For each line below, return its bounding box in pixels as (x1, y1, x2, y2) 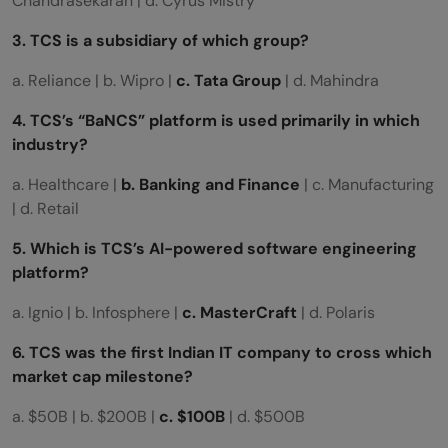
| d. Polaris (297, 301, 375, 323)
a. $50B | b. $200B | (12, 405, 159, 427)
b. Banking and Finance (121, 173, 300, 195)
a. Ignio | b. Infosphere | (12, 301, 182, 323)
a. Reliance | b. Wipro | (12, 69, 176, 91)
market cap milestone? (12, 365, 197, 387)
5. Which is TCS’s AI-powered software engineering (12, 237, 417, 259)
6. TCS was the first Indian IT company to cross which (12, 341, 432, 363)
